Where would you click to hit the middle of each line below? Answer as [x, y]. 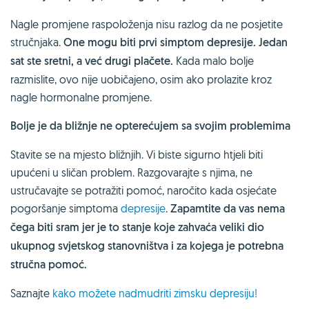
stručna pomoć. [49, 264]
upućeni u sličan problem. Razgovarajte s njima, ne [131, 172]
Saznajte [31, 293]
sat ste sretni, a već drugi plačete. [92, 61]
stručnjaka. [37, 42]
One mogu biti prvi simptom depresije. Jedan [176, 42]
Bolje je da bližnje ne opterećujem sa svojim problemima [150, 126]
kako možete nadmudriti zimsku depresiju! [155, 293]
